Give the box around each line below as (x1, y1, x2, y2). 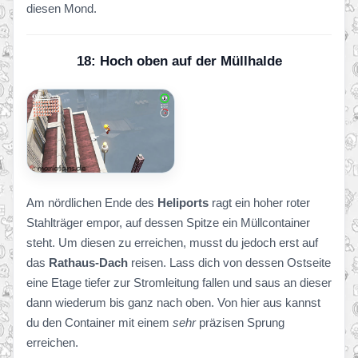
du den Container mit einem (26, 315, 173, 329)
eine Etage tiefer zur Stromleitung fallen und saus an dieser (26, 275, 332, 289)
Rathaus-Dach (49, 255, 128, 269)
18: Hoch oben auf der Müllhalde (76, 54, 282, 70)
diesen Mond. (26, 2, 97, 16)
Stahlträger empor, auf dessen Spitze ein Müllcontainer (26, 215, 310, 229)
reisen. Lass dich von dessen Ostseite (128, 255, 331, 269)
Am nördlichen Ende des (26, 195, 157, 209)
